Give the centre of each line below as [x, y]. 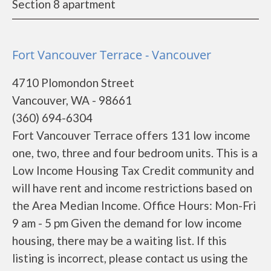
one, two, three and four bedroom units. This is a [135, 153]
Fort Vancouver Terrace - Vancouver [112, 55]
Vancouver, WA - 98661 [72, 100]
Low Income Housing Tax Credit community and [133, 170]
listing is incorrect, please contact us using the [130, 258]
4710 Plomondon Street [73, 83]
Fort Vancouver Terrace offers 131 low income [131, 135]
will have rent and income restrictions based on [132, 188]
